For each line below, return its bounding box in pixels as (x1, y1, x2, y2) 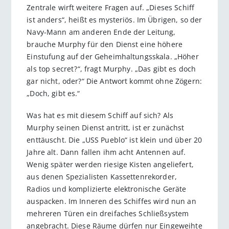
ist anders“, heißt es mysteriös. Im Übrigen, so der (27, 15, 202, 25)
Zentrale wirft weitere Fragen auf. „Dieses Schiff (27, 3, 195, 13)
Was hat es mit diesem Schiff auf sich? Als (27, 110, 174, 120)
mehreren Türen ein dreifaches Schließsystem (27, 208, 189, 218)
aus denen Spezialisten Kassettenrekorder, (27, 171, 177, 181)
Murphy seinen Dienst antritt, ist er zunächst (27, 122, 185, 132)
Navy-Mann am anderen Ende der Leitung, (27, 27, 176, 37)
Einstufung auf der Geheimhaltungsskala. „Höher (27, 52, 199, 62)
